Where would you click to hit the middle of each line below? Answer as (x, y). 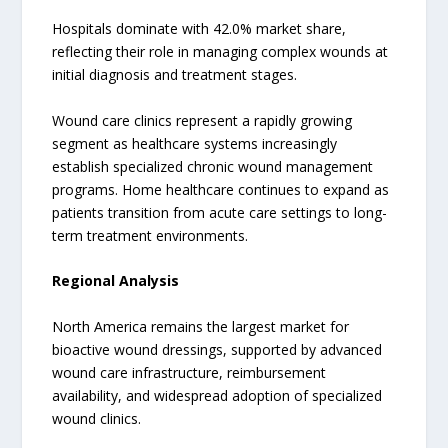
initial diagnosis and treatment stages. (175, 75)
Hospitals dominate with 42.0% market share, (199, 29)
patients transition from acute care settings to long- (220, 212)
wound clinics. (97, 418)
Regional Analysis (116, 281)
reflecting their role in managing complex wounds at (220, 52)
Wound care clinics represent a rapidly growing (202, 120)
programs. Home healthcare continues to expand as (221, 189)
